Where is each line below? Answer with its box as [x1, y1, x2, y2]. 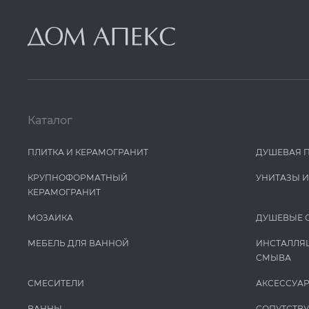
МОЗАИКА [28, 212, 73, 223]
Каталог [28, 114, 72, 127]
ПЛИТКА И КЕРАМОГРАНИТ [28, 147, 148, 157]
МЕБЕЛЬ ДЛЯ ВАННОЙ [28, 238, 129, 248]
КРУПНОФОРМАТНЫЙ [28, 172, 128, 183]
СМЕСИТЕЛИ [28, 278, 84, 288]
